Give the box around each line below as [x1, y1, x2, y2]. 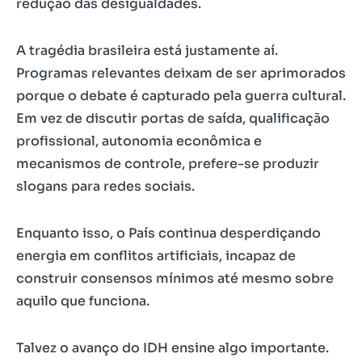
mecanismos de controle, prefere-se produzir [16, 155, 319, 172]
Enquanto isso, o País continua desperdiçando [16, 225, 321, 242]
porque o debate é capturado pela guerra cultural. [16, 87, 346, 104]
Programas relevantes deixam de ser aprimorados [16, 65, 346, 82]
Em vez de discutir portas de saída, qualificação [16, 110, 330, 127]
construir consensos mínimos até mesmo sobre [16, 270, 334, 287]
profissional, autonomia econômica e [16, 133, 262, 149]
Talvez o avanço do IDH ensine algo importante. [16, 339, 329, 356]
